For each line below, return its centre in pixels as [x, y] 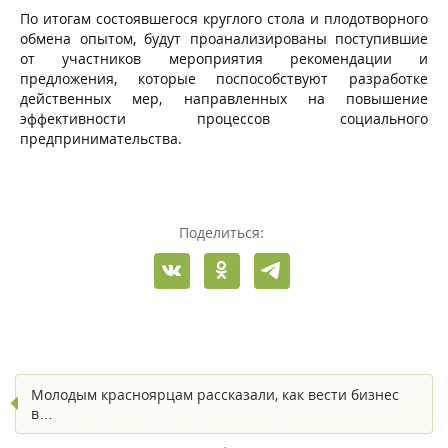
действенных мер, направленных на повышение [224, 98]
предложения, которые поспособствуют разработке [224, 78]
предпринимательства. [101, 138]
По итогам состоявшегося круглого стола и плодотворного [224, 18]
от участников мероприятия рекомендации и [224, 58]
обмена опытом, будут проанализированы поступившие [224, 38]
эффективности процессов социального [224, 118]
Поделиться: [221, 232]
